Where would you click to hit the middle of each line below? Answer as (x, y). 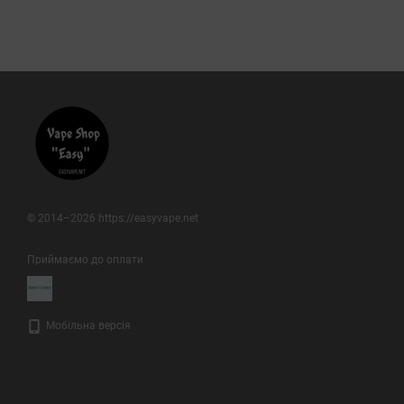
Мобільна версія (87, 326)
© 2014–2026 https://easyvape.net (113, 219)
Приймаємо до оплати (85, 260)
